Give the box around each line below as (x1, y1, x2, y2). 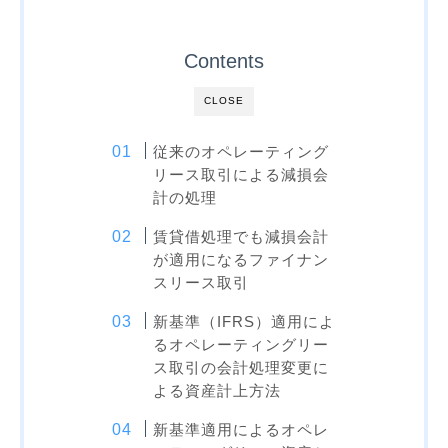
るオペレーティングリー (153, 335, 330, 353)
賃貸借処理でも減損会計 (153, 227, 330, 245)
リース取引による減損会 (153, 165, 330, 183)
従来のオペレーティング (153, 142, 330, 160)
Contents (184, 49, 264, 72)
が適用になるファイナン (153, 250, 330, 268)
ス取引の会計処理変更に (153, 358, 330, 376)
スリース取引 (153, 273, 250, 291)
